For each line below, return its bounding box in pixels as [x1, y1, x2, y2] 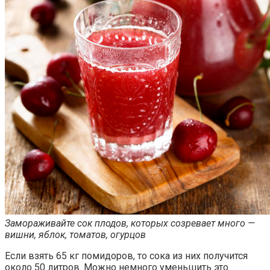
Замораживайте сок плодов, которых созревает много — [5, 218, 255, 230]
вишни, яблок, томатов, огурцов [5, 229, 146, 241]
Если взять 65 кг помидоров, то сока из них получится [5, 250, 248, 262]
